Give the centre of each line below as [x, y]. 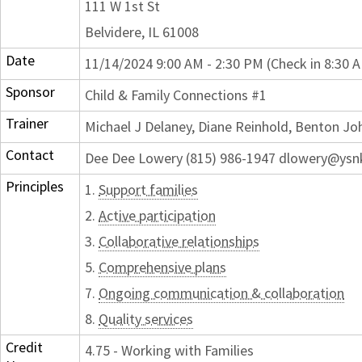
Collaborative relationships [179, 242]
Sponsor [30, 92]
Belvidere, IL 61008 [142, 32]
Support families [148, 190]
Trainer [27, 124]
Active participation [157, 216]
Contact [30, 155]
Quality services [146, 319]
